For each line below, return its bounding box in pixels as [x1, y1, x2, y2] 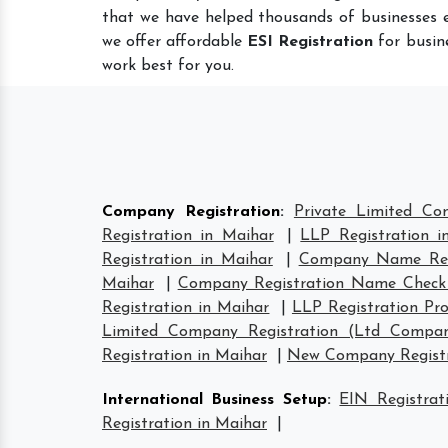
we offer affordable [102, 34, 248, 50]
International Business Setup [102, 392, 327, 408]
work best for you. [102, 58, 234, 74]
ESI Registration [247, 34, 374, 50]
